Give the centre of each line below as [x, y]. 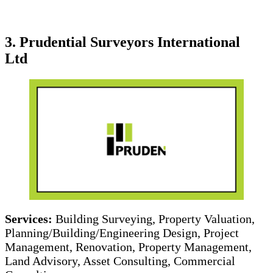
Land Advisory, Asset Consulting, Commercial [120, 261]
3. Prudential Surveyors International [122, 42]
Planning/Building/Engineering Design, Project [122, 232]
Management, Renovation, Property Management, [128, 246]
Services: [30, 218]
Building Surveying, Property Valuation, [155, 218]
